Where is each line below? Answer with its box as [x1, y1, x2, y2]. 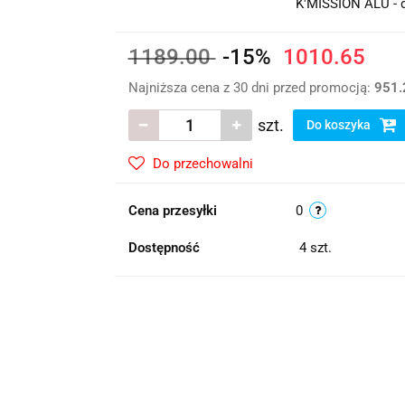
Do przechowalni [152, 155, 253, 172]
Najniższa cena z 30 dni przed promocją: [127, 80, 374, 96]
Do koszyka [306, 118, 373, 132]
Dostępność [127, 240, 200, 256]
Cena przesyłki [127, 202, 217, 219]
